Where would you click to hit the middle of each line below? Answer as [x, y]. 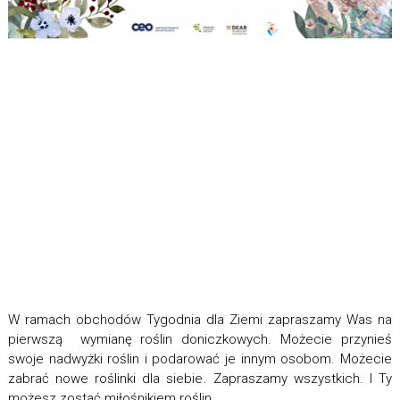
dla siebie [173, 379]
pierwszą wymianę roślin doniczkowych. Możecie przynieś [200, 340]
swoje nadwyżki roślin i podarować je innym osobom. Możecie [200, 359]
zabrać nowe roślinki [75, 379]
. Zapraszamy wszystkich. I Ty [298, 379]
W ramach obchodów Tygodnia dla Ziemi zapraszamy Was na [200, 320]
